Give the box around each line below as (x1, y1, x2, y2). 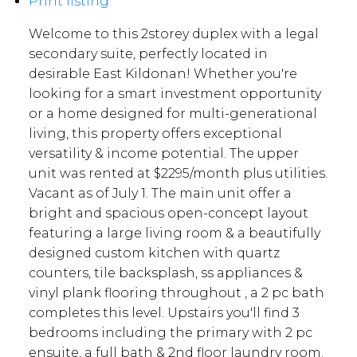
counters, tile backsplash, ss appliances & (28, 265, 303, 281)
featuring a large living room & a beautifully (28, 226, 320, 241)
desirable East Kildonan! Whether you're (28, 66, 297, 82)
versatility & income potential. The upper (28, 146, 299, 162)
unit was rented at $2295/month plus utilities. (28, 166, 328, 182)
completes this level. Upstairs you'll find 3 (28, 305, 300, 321)
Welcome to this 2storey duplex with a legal (28, 26, 319, 42)
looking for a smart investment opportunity (28, 86, 321, 102)
